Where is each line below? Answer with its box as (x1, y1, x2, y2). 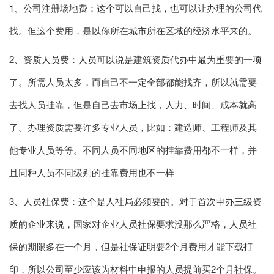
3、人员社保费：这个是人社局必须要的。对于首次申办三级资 (9, 194, 262, 207)
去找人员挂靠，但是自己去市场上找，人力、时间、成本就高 (9, 97, 257, 111)
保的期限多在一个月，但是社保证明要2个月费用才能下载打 (9, 239, 253, 253)
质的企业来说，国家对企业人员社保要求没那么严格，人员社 (9, 217, 257, 230)
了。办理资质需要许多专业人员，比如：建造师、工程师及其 (9, 120, 257, 133)
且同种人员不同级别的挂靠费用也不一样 (9, 165, 174, 179)
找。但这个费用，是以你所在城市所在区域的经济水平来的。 (9, 23, 257, 37)
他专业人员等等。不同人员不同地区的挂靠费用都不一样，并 (9, 143, 257, 156)
